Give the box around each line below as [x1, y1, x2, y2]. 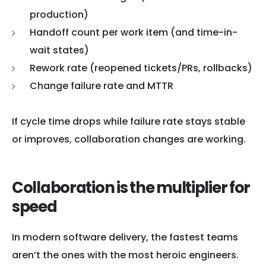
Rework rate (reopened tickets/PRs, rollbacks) [30, 61, 252, 75]
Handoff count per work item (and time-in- [30, 25, 237, 39]
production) [30, 7, 88, 21]
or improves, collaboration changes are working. [12, 132, 246, 146]
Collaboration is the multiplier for [12, 176, 251, 198]
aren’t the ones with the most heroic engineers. [12, 248, 239, 262]
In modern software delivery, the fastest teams [12, 230, 238, 245]
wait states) [30, 43, 89, 57]
